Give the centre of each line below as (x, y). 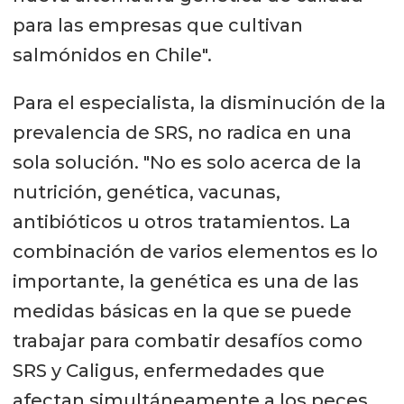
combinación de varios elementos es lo (195, 251)
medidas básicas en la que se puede (182, 311)
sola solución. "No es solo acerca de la (187, 162)
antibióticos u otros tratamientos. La (181, 221)
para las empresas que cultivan (157, 25)
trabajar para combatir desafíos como (187, 340)
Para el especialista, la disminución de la (199, 102)
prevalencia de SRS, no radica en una (182, 132)
